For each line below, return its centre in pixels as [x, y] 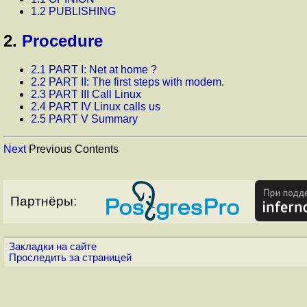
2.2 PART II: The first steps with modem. [127, 82]
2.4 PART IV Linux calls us [96, 107]
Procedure [62, 40]
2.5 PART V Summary [84, 119]
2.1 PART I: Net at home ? [94, 70]
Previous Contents [72, 149]
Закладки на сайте [53, 247]
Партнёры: [44, 201]
